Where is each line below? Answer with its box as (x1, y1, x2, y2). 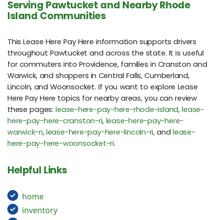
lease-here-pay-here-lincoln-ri (46, 127, 154, 137)
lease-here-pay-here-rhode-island (55, 104, 179, 114)
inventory (22, 205, 57, 216)
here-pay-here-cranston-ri (7, 115, 103, 126)
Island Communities (7, 9, 106, 23)
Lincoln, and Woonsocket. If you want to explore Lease (7, 82, 198, 92)
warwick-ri (7, 127, 43, 137)
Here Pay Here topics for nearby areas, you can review (7, 93, 197, 103)
